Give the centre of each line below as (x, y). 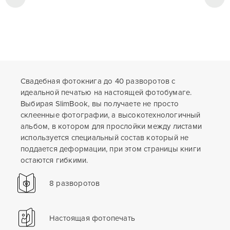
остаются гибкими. (54, 160)
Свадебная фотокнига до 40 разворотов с (98, 81)
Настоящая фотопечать (92, 218)
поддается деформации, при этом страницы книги (111, 149)
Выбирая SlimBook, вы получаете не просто (100, 104)
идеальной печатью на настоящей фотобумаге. (106, 93)
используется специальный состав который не (105, 138)
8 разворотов (75, 184)
